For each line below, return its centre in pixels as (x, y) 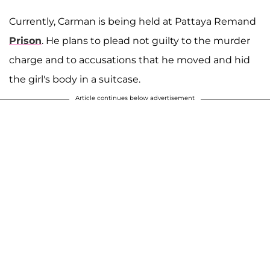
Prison (25, 40)
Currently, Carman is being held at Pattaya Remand (133, 21)
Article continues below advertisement (135, 98)
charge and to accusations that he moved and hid (130, 60)
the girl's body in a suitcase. (75, 79)
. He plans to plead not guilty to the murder (146, 40)
